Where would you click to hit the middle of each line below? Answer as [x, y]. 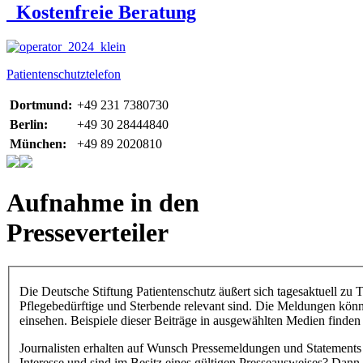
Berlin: [29, 124]
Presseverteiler [88, 233]
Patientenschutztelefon [64, 74]
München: [38, 143]
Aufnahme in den [103, 203]
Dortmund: [41, 105]
